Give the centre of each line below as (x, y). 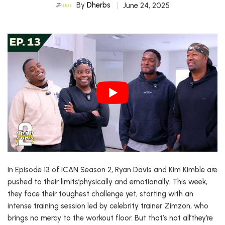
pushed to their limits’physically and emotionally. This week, (107, 182)
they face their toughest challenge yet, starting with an (100, 194)
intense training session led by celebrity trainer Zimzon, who (108, 206)
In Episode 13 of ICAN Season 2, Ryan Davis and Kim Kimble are (113, 170)
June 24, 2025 (146, 6)
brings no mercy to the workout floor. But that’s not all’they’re (110, 218)
